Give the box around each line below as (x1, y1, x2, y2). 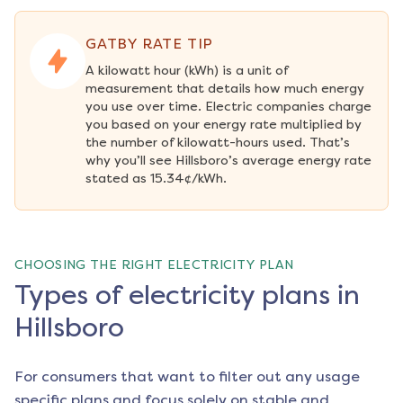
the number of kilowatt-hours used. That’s (85, 135, 350, 151)
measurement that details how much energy (85, 81, 364, 97)
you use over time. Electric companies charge (85, 99, 372, 115)
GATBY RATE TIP (85, 35, 214, 53)
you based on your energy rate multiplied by (85, 117, 362, 133)
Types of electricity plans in (14, 279, 360, 312)
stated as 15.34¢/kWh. (85, 171, 227, 187)
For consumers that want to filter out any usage (14, 368, 360, 386)
